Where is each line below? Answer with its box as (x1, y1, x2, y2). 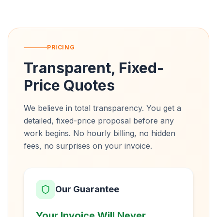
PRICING (47, 44, 75, 51)
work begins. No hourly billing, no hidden (24, 128, 175, 138)
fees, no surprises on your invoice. (24, 141, 152, 151)
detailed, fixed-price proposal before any (24, 116, 174, 125)
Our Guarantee (55, 184, 119, 194)
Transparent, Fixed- (24, 59, 164, 77)
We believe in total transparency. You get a (24, 103, 181, 113)
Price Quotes (24, 77, 115, 94)
